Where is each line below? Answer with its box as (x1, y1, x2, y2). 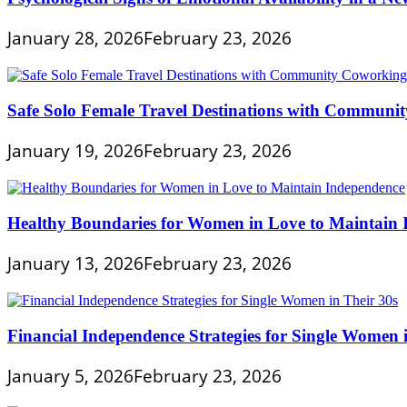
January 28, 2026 (7, 25, 144, 51)
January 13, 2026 (7, 251, 144, 276)
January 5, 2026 (7, 363, 134, 389)
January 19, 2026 (7, 138, 144, 164)
